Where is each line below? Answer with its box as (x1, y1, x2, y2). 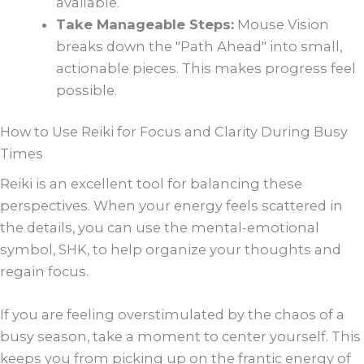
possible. (56, 81, 118, 98)
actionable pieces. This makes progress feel (56, 59, 357, 76)
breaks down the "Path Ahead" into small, (56, 37, 343, 54)
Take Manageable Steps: (56, 15, 235, 32)
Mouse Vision (234, 15, 330, 32)
